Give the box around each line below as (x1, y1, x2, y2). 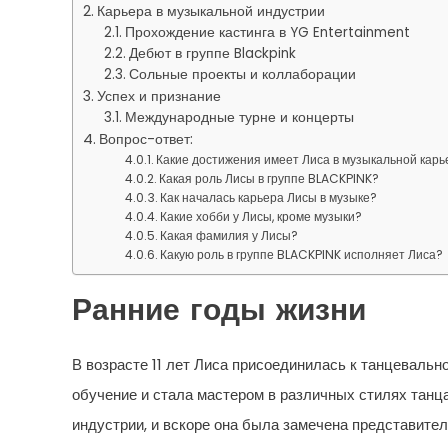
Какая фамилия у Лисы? (160, 226, 299, 244)
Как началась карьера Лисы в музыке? (160, 188, 378, 206)
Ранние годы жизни (72, 296, 366, 328)
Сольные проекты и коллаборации (129, 64, 357, 84)
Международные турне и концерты (125, 107, 355, 127)
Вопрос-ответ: (98, 128, 193, 149)
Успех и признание (96, 85, 221, 106)
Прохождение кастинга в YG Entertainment (125, 22, 411, 42)
